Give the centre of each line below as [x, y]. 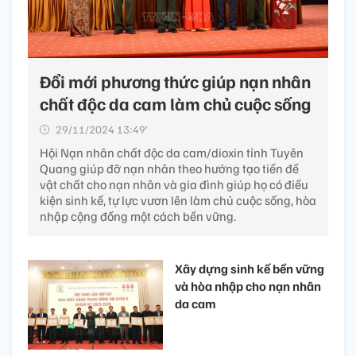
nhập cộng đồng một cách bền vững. [138, 217]
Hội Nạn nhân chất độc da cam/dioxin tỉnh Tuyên [172, 153]
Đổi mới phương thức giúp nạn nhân [175, 81]
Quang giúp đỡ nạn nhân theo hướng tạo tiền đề [169, 169]
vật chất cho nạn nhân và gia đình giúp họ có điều [174, 185]
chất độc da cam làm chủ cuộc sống [175, 104]
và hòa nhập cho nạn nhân [248, 286]
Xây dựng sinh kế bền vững [250, 269]
